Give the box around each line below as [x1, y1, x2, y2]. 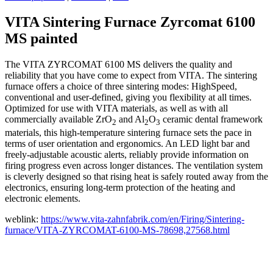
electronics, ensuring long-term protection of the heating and [5, 182, 235, 193]
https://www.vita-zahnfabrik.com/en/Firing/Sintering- [41, 214, 244, 224]
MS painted [5, 30, 77, 46]
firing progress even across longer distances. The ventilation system [5, 160, 263, 171]
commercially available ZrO [5, 113, 112, 124]
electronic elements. [5, 193, 80, 204]
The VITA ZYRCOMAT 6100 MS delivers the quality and [5, 58, 232, 69]
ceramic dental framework [160, 113, 263, 124]
